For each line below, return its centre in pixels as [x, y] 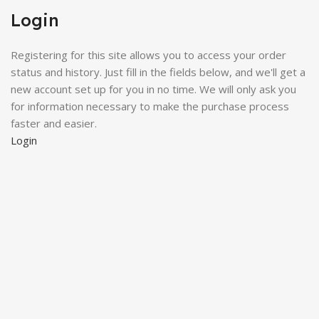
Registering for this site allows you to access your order [148, 55]
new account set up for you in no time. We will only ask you [153, 89]
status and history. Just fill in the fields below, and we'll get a [158, 72]
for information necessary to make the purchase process [150, 106]
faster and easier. [54, 123]
